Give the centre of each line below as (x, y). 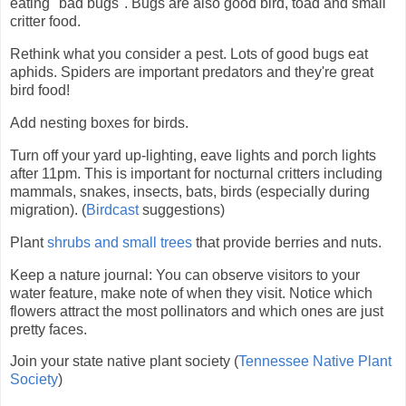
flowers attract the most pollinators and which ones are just (197, 311)
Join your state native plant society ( (124, 362)
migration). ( (48, 209)
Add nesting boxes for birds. (101, 123)
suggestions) (182, 209)
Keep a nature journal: (81, 275)
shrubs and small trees (120, 242)
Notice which (329, 293)
